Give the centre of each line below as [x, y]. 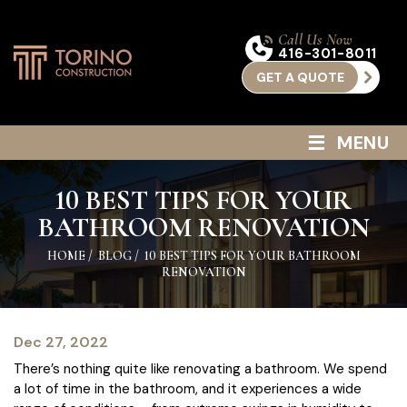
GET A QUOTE [300, 77]
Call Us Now [315, 40]
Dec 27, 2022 [61, 342]
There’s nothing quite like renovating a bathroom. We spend [200, 369]
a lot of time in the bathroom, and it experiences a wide [188, 389]
